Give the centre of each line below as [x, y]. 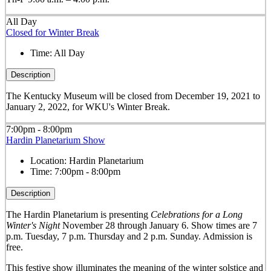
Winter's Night [34, 226]
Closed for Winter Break [52, 32]
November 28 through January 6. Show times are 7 [159, 226]
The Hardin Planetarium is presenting [78, 215]
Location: [49, 161]
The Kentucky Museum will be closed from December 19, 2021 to [133, 96]
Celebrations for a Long [196, 215]
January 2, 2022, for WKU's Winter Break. [89, 107]
